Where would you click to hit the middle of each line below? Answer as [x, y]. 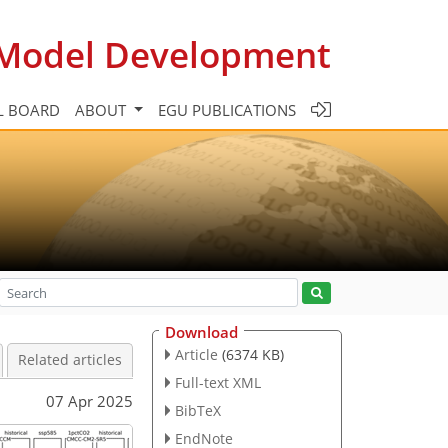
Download [201, 332]
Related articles [70, 360]
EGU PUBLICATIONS [227, 109]
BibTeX [197, 410]
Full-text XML [217, 382]
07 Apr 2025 [89, 400]
